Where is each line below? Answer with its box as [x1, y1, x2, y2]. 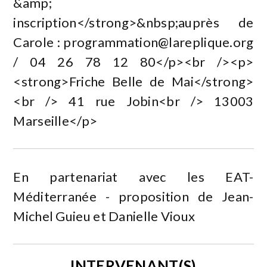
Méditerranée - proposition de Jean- [13, 188, 254, 204]
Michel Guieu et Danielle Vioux [13, 207, 195, 224]
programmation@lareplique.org [63, 33, 254, 50]
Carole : [13, 33, 64, 50]
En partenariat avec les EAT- [13, 168, 254, 185]
